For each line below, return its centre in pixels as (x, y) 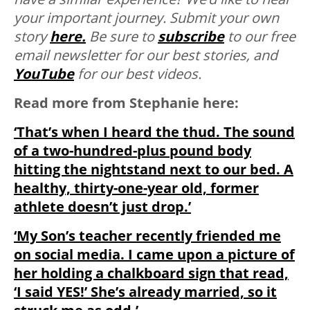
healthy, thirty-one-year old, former (136, 188)
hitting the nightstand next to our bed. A (154, 170)
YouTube (44, 74)
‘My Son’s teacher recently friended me (147, 236)
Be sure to (122, 37)
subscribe (191, 37)
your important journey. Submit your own (146, 18)
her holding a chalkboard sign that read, (151, 273)
